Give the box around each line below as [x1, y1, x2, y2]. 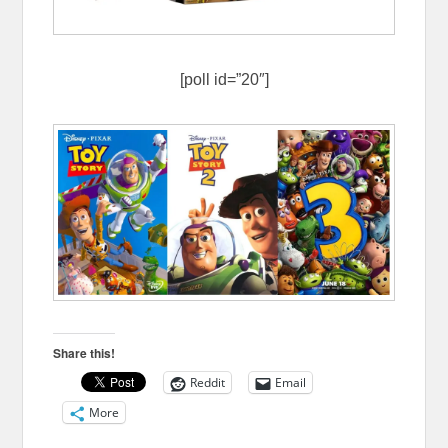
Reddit [190, 374, 226, 392]
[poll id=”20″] [179, 70, 269, 88]
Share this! [53, 344, 116, 363]
